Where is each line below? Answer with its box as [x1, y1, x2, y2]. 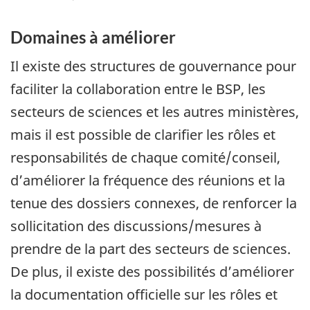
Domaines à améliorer [10, 27, 176, 48]
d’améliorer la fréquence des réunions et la [10, 170, 285, 190]
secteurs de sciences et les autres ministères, [10, 102, 299, 121]
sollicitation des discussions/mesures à [10, 216, 262, 235]
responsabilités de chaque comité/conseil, [10, 147, 280, 167]
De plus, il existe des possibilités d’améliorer [10, 262, 294, 281]
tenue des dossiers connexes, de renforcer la [10, 193, 297, 212]
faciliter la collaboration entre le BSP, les [10, 79, 266, 98]
